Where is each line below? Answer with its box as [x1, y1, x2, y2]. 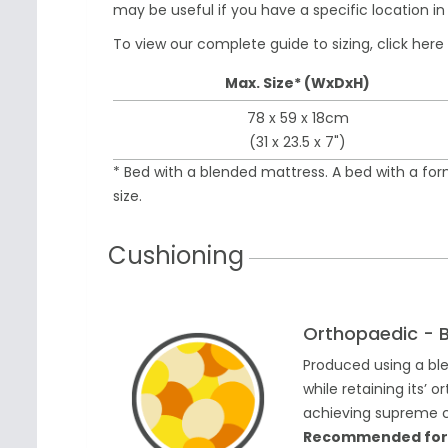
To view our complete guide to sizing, [113, 34, 377, 55]
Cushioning [108, 239, 244, 273]
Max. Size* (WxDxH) [225, 73, 371, 94]
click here [377, 34, 444, 55]
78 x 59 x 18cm [246, 108, 349, 129]
